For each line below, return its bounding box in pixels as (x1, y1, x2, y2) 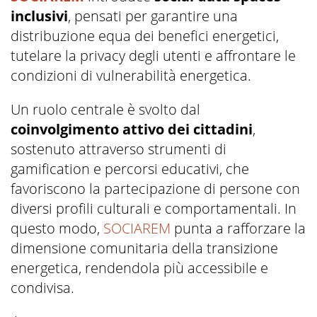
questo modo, (11, 219, 103, 238)
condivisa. (11, 278, 74, 298)
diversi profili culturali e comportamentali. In (11, 199, 296, 219)
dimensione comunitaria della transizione (11, 238, 278, 258)
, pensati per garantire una (68, 6, 238, 26)
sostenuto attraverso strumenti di (11, 139, 226, 159)
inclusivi (11, 6, 68, 26)
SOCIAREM (103, 219, 171, 238)
